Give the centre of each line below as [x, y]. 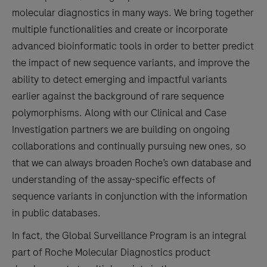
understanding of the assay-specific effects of [114, 180]
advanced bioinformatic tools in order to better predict [133, 46]
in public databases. [56, 213]
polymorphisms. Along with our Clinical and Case [119, 113]
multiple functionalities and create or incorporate [120, 30]
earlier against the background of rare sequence [118, 96]
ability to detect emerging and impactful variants [119, 80]
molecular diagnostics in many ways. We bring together [133, 13]
